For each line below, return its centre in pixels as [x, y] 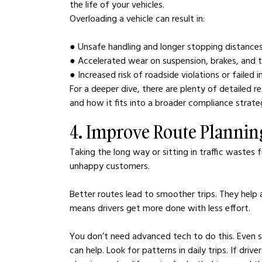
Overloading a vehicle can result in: [137, 18]
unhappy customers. [110, 165]
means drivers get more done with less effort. [160, 207]
